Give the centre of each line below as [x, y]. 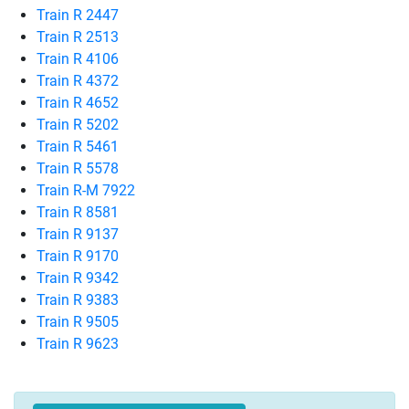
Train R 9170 [78, 256]
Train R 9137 [78, 234]
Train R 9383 [78, 300]
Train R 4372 [78, 81]
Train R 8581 [78, 212]
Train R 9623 [78, 344]
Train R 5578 [78, 168]
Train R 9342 [78, 278]
